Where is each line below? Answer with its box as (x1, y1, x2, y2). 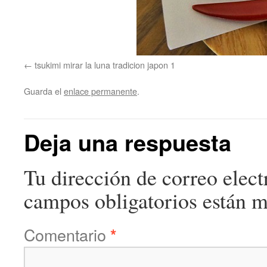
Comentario (24, 223, 110, 246)
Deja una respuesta (24, 126, 231, 159)
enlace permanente (64, 85, 137, 97)
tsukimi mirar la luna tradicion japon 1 (35, 58, 175, 71)
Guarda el (24, 85, 64, 97)
